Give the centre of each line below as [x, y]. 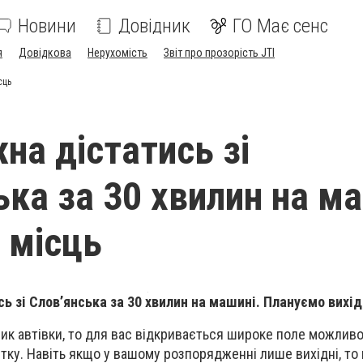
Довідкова [45, 53]
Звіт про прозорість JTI [219, 53]
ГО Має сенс [280, 26]
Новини [47, 26]
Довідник [154, 26]
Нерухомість [117, 53]
